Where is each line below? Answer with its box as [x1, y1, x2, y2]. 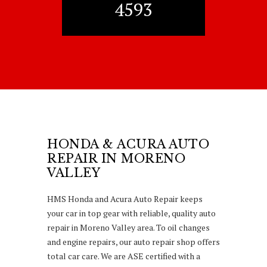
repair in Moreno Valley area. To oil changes [47, 221, 210, 233]
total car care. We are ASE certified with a [47, 250, 200, 262]
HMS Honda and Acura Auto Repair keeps [47, 193, 203, 204]
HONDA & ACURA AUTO [47, 136, 209, 151]
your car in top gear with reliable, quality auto [47, 207, 216, 219]
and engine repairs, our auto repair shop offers [47, 235, 220, 247]
